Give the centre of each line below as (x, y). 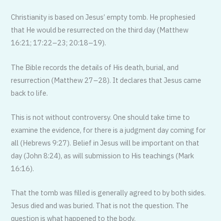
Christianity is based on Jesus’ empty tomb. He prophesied (103, 17)
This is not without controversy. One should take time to (101, 117)
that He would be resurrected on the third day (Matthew (100, 30)
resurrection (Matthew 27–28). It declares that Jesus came (106, 80)
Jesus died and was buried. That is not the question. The (100, 206)
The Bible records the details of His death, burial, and (95, 67)
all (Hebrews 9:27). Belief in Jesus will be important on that (105, 143)
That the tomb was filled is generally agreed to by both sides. (109, 193)
